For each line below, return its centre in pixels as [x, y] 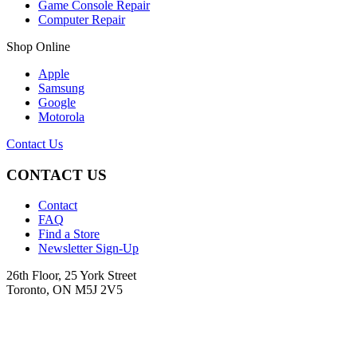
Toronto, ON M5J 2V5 [65, 290]
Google [57, 102]
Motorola [61, 116]
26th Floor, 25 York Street [71, 276]
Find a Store [69, 234]
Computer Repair [82, 19]
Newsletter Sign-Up [88, 249]
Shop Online [38, 46]
